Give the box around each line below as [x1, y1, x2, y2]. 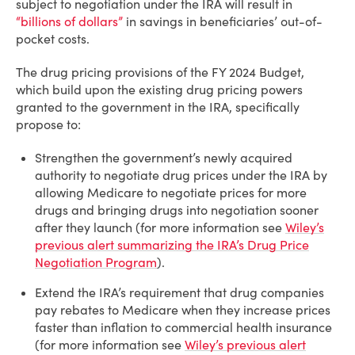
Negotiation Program [35, 254, 157, 270]
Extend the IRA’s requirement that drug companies [35, 284, 324, 300]
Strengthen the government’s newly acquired [35, 150, 292, 166]
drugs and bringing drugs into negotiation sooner [35, 202, 319, 218]
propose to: [16, 116, 81, 132]
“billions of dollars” [16, 13, 123, 29]
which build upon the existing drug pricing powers [16, 82, 303, 97]
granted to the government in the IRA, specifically [16, 99, 300, 115]
